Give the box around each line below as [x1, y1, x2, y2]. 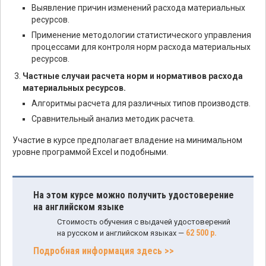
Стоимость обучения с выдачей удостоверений [57, 217, 230, 226]
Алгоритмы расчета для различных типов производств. [31, 99, 251, 108]
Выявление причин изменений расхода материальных [31, 3, 245, 12]
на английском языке [33, 201, 124, 213]
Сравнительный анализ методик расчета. [31, 114, 195, 123]
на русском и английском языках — [57, 229, 186, 237]
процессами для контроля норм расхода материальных [31, 42, 251, 52]
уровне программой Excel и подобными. [12, 147, 168, 157]
